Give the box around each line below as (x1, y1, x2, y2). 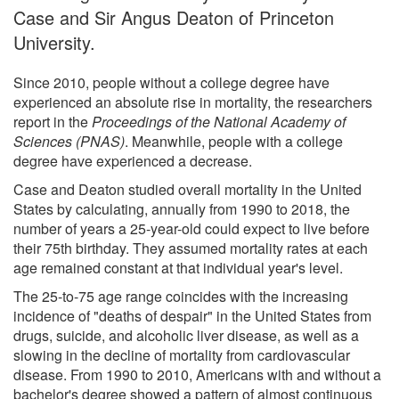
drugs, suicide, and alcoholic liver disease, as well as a (13, 324, 359, 346)
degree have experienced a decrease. (13, 150, 252, 171)
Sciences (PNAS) (13, 130, 125, 151)
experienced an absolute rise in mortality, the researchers (13, 91, 372, 112)
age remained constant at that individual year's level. (13, 256, 343, 278)
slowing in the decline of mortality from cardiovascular (13, 344, 350, 365)
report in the (13, 110, 92, 132)
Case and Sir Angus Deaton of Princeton (13, 4, 334, 30)
